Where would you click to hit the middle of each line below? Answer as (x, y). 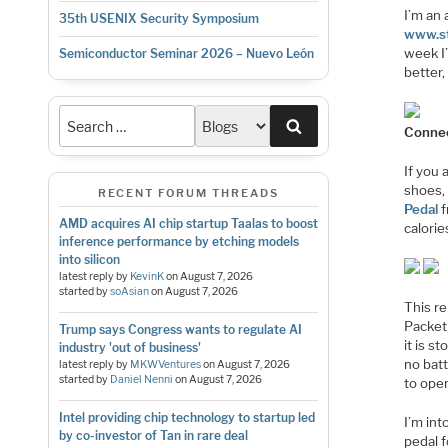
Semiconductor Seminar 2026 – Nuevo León (186, 54)
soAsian (129, 291)
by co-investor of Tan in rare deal (153, 435)
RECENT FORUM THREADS (188, 193)
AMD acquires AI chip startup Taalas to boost (188, 223)
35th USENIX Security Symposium (158, 19)
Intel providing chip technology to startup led (186, 417)
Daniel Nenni (141, 379)
